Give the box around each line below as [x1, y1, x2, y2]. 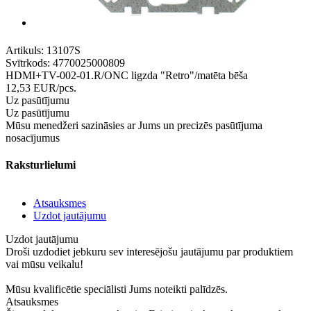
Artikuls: [6, 44, 44, 56]
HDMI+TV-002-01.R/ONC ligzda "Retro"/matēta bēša [6, 69, 248, 81]
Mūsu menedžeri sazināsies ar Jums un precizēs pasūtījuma [6, 119, 262, 131]
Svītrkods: [6, 56, 50, 69]
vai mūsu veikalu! [6, 258, 83, 271]
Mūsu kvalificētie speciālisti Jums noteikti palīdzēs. [6, 283, 228, 296]
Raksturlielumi [6, 158, 76, 171]
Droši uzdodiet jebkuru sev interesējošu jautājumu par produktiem [6, 246, 293, 258]
